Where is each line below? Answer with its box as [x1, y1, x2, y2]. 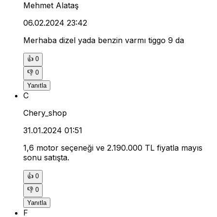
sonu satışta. [23, 152, 69, 162]
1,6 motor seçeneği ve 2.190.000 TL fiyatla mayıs [23, 142, 202, 153]
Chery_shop [23, 108, 67, 118]
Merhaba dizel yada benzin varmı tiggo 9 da [23, 35, 184, 45]
